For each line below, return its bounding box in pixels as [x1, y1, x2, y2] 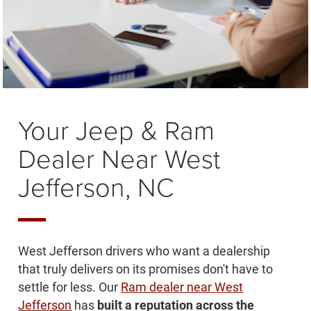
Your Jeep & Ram [18, 111, 215, 149]
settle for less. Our [18, 280, 121, 295]
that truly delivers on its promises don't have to [18, 262, 274, 277]
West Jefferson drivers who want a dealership [18, 244, 271, 259]
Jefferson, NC [18, 168, 175, 205]
